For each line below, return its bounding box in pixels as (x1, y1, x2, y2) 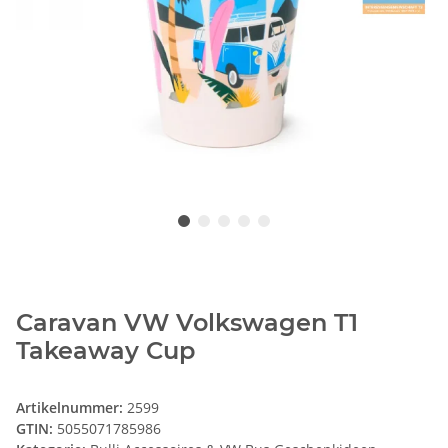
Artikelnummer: (16, 398, 127, 418)
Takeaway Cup (16, 336, 195, 366)
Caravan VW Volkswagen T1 (16, 308, 358, 338)
